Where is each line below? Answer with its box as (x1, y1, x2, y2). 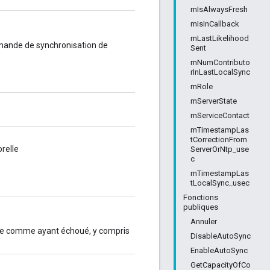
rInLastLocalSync (190, 67, 250, 77)
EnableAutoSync (190, 246, 248, 255)
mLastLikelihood (190, 34, 249, 43)
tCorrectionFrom (190, 135, 247, 144)
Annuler (190, 217, 217, 226)
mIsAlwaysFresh (190, 5, 248, 14)
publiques (183, 202, 218, 212)
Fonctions (183, 193, 218, 202)
